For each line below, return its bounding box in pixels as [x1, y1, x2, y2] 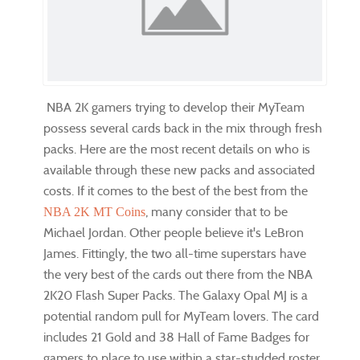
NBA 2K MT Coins [43, 204, 145, 219]
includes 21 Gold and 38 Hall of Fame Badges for [43, 329, 309, 345]
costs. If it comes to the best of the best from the [43, 182, 308, 198]
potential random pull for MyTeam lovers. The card [43, 308, 319, 324]
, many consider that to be [145, 203, 288, 219]
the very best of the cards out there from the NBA [43, 266, 313, 282]
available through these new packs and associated [43, 162, 315, 178]
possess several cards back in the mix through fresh [43, 120, 322, 136]
